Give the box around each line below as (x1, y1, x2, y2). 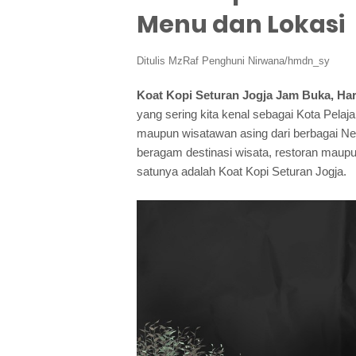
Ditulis (137, 55, 168, 67)
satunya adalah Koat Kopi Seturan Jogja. (137, 164, 346, 178)
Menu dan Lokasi (137, 8, 345, 41)
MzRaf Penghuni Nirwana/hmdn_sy (168, 55, 330, 67)
